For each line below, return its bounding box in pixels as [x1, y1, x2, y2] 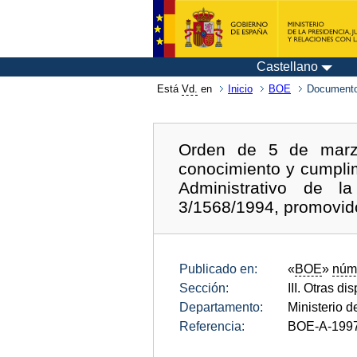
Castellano [257, 60, 318, 73]
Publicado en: [179, 261, 257, 276]
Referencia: [179, 319, 245, 333]
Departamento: [179, 300, 263, 314]
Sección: [179, 280, 229, 295]
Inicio [228, 83, 253, 95]
